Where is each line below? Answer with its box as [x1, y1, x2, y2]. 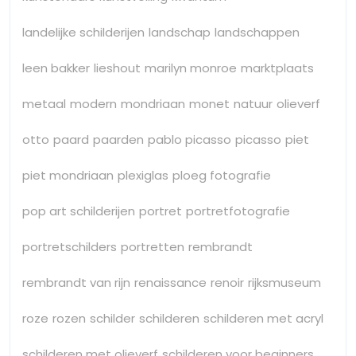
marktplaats [241, 59, 314, 76]
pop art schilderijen [22, 202, 135, 219]
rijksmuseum [248, 273, 321, 291]
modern [70, 95, 117, 112]
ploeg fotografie [172, 166, 271, 184]
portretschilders [22, 238, 117, 255]
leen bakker [22, 59, 90, 76]
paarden [93, 130, 144, 148]
